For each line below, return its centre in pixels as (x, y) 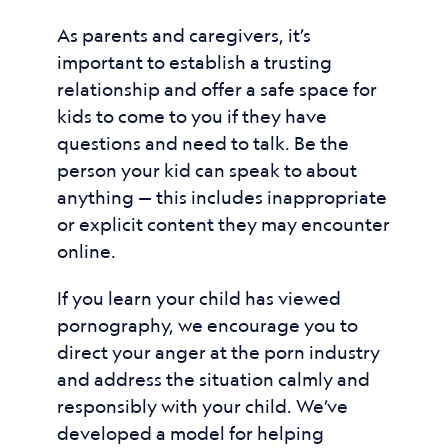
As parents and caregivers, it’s (183, 35)
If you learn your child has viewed (198, 298)
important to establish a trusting (194, 62)
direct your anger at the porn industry (218, 352)
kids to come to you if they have (191, 116)
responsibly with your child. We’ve (202, 406)
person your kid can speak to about (206, 170)
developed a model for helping (190, 433)
